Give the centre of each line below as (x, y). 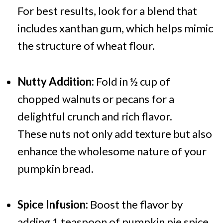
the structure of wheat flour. (86, 46)
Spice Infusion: (53, 205)
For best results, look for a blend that (107, 11)
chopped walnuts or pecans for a (96, 99)
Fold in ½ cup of (132, 82)
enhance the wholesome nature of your (112, 151)
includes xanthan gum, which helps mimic (115, 28)
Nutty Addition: (56, 82)
